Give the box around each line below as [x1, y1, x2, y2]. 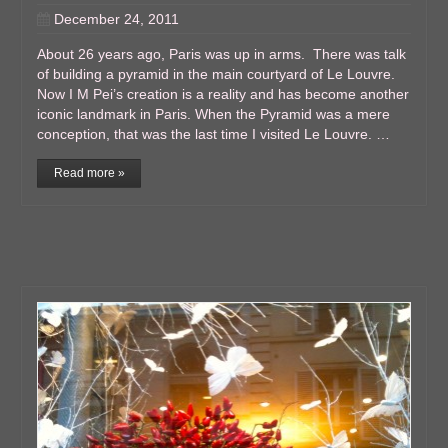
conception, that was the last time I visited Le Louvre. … [37, 126, 391, 143]
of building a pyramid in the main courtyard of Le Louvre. [37, 66, 396, 83]
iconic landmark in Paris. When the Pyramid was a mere [37, 106, 391, 123]
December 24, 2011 [54, 11, 180, 28]
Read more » [53, 166, 125, 181]
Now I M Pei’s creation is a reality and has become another [37, 86, 410, 103]
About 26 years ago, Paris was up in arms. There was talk [37, 46, 407, 63]
